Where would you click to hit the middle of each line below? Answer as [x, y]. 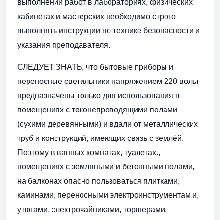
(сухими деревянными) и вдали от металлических [108, 124]
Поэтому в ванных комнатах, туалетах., [89, 153]
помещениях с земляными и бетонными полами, [106, 167]
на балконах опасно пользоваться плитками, [98, 181]
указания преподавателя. [64, 45]
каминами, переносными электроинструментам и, [108, 195]
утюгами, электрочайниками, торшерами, [92, 210]
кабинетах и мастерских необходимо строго [96, 17]
